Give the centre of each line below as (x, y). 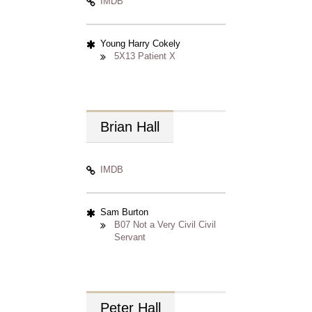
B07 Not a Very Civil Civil (165, 225)
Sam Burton (124, 212)
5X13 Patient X (145, 56)
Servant (130, 237)
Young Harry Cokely (140, 44)
